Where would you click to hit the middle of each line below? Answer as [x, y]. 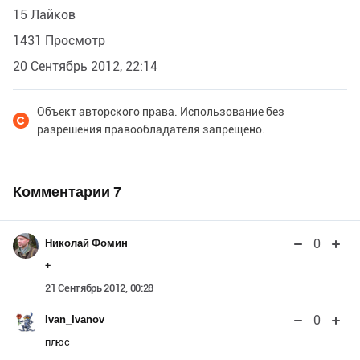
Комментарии [63, 191]
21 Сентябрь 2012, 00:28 [100, 288]
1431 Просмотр [59, 40]
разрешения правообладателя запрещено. [151, 129]
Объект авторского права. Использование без [161, 111]
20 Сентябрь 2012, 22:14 [85, 66]
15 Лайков [44, 14]
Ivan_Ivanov [75, 319]
